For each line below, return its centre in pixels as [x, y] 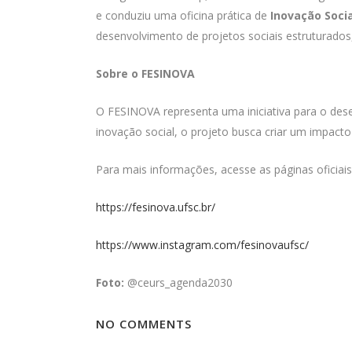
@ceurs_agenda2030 [178, 282]
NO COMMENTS [144, 324]
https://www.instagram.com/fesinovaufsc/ [202, 245]
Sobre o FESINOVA [145, 73]
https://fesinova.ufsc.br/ [156, 207]
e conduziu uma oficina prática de [183, 15]
